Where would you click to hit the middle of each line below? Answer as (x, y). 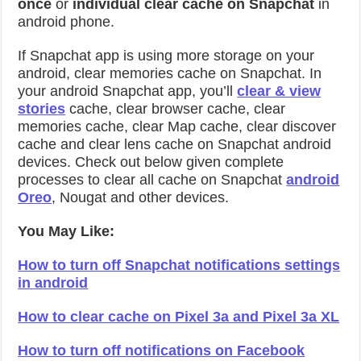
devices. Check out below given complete (151, 162)
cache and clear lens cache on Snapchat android (175, 144)
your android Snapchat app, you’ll (128, 91)
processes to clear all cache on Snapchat (152, 180)
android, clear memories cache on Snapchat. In (170, 73)
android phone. (66, 22)
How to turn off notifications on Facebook (162, 351)
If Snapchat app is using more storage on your (166, 56)
